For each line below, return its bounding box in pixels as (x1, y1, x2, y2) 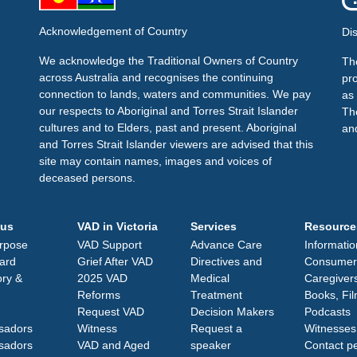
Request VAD (76, 304, 144, 318)
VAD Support (76, 237, 142, 251)
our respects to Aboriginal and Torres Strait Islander (38, 104, 298, 117)
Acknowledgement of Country (38, 24, 187, 37)
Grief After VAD (76, 254, 153, 268)
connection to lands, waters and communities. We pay (38, 87, 311, 100)
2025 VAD (76, 271, 127, 284)
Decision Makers (190, 304, 274, 318)
